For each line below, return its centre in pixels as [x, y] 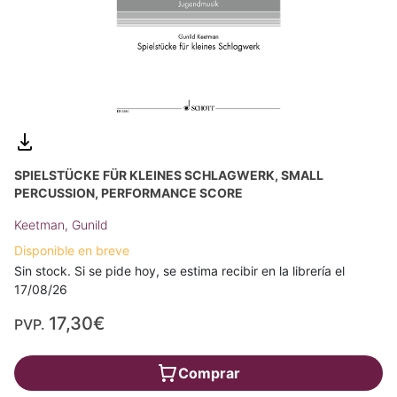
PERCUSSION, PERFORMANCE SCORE [128, 193]
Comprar [209, 374]
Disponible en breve [72, 251]
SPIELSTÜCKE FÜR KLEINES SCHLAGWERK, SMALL [169, 175]
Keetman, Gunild [61, 225]
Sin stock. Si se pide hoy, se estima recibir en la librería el [179, 271]
